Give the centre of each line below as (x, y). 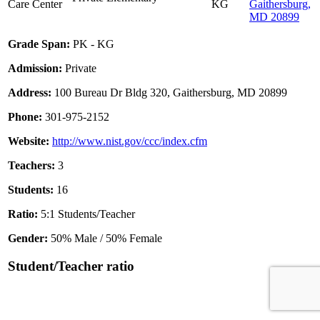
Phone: (25, 117)
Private (79, 69)
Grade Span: (39, 44)
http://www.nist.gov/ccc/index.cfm (130, 141)
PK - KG (92, 44)
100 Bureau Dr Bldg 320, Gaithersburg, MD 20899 (169, 93)
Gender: (28, 239)
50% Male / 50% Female (105, 239)
